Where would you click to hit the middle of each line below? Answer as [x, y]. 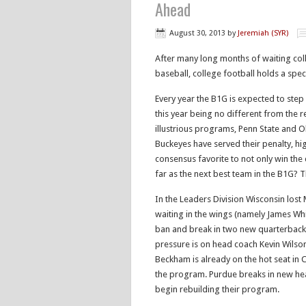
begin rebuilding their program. [217, 289]
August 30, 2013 [197, 33]
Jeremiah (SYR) [263, 33]
